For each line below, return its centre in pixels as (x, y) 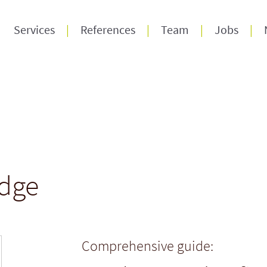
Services (34, 30)
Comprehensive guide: (148, 246)
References (108, 30)
